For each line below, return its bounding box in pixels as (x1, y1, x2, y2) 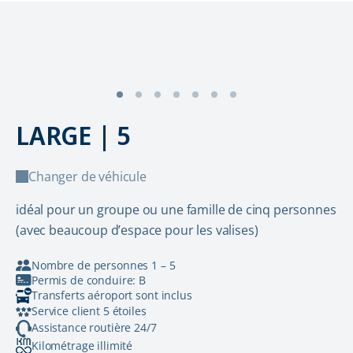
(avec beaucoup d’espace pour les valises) (16, 221, 258, 239)
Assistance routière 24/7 (32, 319, 157, 335)
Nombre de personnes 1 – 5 (32, 258, 176, 273)
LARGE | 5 (16, 118, 131, 152)
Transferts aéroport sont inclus (32, 288, 192, 303)
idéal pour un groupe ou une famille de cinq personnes (16, 201, 336, 218)
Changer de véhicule (28, 168, 147, 185)
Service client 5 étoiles (32, 303, 147, 318)
